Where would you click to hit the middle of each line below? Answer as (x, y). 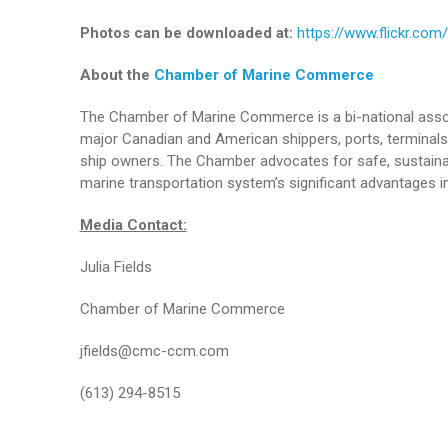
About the (116, 75)
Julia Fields (115, 267)
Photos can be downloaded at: (188, 33)
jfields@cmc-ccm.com (154, 351)
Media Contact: (133, 225)
